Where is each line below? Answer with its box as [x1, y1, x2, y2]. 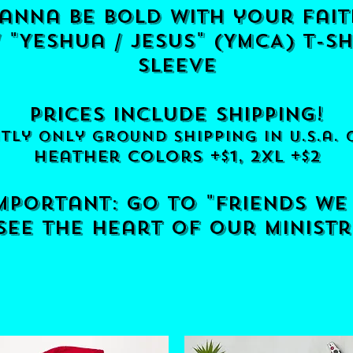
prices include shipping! [29, 102, 324, 127]
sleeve [136, 54, 217, 78]
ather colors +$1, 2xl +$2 [58, 146, 321, 167]
